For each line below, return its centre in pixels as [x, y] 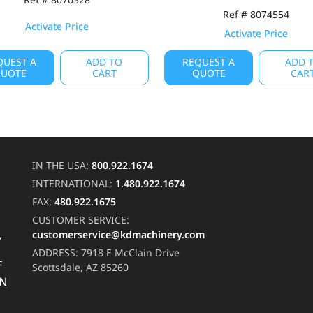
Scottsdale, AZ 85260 [80, 267]
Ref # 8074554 [256, 14]
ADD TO [104, 62]
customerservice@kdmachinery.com [118, 234]
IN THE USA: [62, 165]
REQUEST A [209, 62]
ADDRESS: [57, 253]
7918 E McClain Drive [130, 253]
